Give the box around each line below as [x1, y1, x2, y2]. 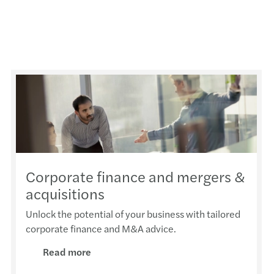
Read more [43, 244, 92, 259]
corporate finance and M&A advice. [26, 221, 177, 235]
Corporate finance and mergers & [26, 165, 245, 187]
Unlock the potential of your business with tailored [26, 206, 241, 221]
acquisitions [26, 182, 105, 204]
